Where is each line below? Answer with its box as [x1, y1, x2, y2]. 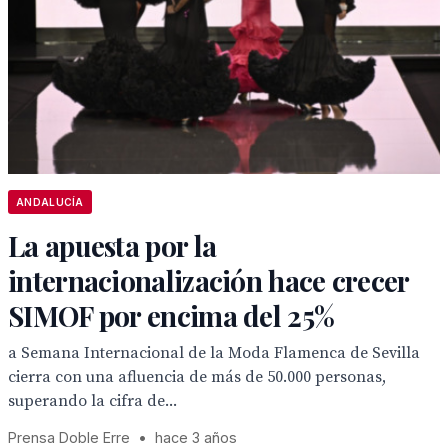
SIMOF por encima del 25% [8, 297, 335, 334]
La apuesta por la [8, 227, 217, 264]
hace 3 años [155, 429, 237, 446]
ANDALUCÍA [16, 196, 84, 208]
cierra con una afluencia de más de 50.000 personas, [8, 367, 386, 387]
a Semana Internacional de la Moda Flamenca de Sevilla [8, 343, 420, 363]
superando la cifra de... [8, 391, 177, 411]
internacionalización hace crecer [8, 262, 409, 299]
